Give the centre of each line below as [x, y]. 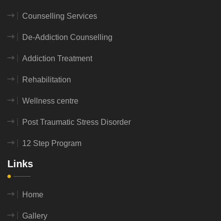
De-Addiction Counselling [67, 37]
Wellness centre [50, 101]
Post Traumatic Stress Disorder [76, 122]
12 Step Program [52, 144]
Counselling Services [60, 16]
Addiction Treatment [57, 59]
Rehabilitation [47, 80]
